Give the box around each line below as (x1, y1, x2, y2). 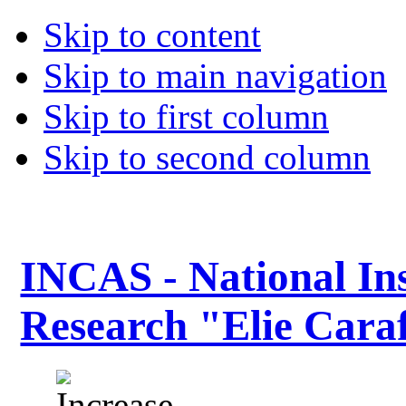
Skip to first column (43, 97, 329, 136)
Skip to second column (43, 138, 371, 177)
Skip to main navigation (43, 56, 387, 95)
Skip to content (43, 15, 261, 54)
